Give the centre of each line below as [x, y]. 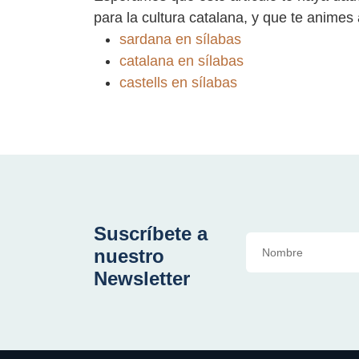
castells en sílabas [178, 82]
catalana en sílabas [182, 61]
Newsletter [142, 278]
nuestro [129, 256]
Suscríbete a [151, 233]
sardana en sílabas [180, 39]
